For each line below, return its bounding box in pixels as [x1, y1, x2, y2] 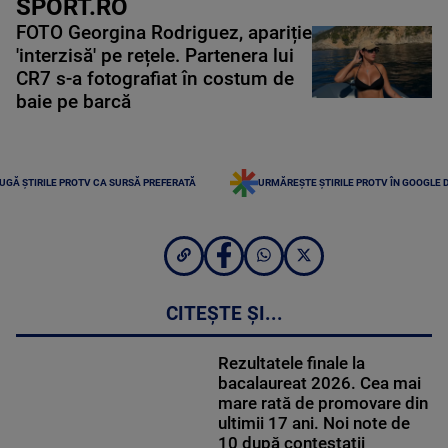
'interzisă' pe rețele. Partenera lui [16, 45, 294, 68]
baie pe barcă [16, 91, 131, 114]
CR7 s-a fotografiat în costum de [16, 68, 294, 91]
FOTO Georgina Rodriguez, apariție [16, 22, 312, 45]
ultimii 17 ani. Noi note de [217, 412, 410, 433]
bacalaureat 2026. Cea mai [217, 372, 421, 393]
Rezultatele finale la [217, 352, 365, 373]
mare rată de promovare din [217, 392, 428, 413]
